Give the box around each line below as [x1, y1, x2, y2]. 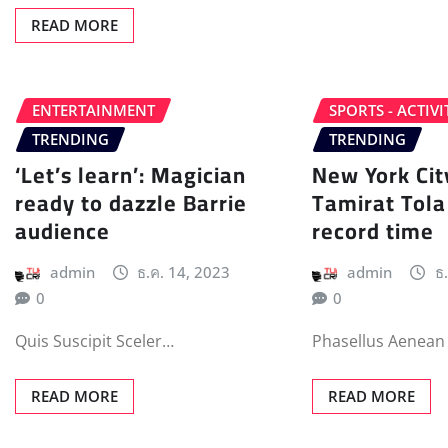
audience [15, 210, 110, 253]
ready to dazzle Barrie [15, 182, 247, 225]
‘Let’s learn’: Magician [15, 154, 246, 197]
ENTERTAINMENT [32, 99, 155, 120]
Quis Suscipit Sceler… [15, 329, 174, 352]
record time [312, 210, 435, 253]
